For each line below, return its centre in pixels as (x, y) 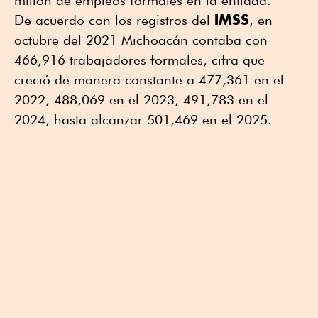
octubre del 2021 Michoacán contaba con (141, 39)
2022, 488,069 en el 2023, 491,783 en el (141, 99)
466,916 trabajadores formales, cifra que (139, 59)
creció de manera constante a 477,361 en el (149, 79)
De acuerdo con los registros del (114, 20)
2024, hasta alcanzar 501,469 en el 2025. (143, 119)
